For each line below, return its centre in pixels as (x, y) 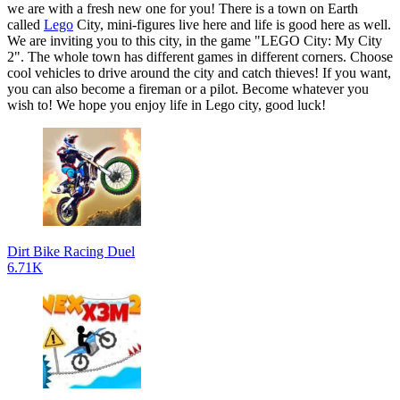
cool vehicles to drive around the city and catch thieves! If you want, (199, 72)
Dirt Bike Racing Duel (71, 251)
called (25, 24)
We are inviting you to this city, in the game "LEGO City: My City (195, 40)
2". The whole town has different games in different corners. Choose (200, 56)
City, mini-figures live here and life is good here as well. (232, 24)
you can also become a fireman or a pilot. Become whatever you (188, 88)
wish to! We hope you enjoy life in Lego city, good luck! (168, 104)
